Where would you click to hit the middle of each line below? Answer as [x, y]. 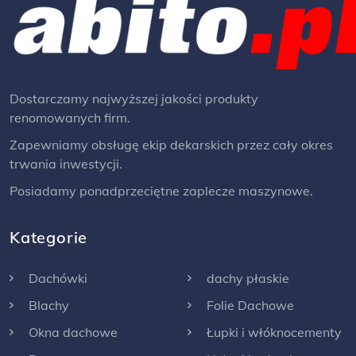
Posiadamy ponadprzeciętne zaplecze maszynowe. [161, 190]
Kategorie [49, 237]
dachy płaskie [246, 278]
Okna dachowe [72, 332]
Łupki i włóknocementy [273, 332]
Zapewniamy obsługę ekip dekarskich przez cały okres [171, 144]
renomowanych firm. [70, 117]
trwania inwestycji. [66, 163]
